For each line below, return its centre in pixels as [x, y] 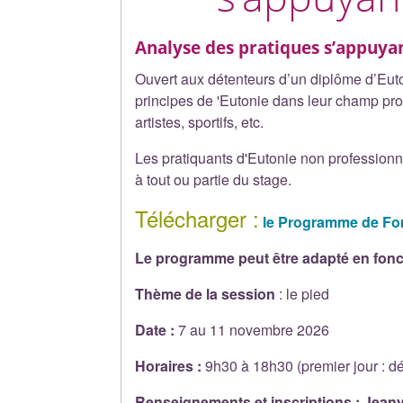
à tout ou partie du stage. [214, 179]
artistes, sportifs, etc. [200, 121]
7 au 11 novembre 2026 [254, 329]
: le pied [303, 293]
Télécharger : [197, 218]
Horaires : [170, 365]
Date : [157, 329]
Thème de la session [206, 293]
